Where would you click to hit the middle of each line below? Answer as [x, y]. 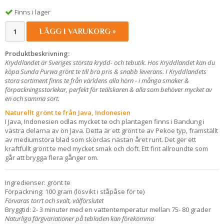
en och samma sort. [33, 98]
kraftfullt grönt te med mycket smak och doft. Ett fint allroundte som [106, 148]
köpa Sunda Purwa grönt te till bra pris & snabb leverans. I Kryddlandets [106, 71]
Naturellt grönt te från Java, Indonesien [68, 112]
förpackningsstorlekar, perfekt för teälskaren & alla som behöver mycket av [108, 89]
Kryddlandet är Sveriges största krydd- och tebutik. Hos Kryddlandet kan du [110, 62]
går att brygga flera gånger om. [52, 157]
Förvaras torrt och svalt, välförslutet [54, 200]
